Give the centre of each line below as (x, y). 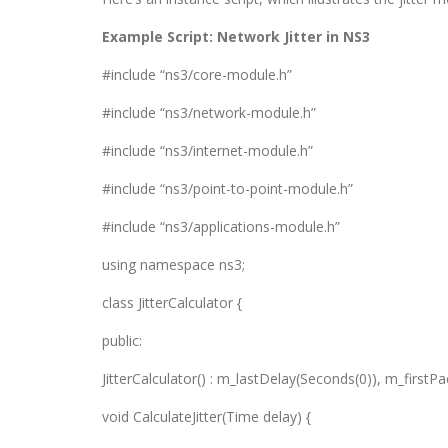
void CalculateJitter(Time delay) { (206, 416)
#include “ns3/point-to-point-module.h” (227, 188)
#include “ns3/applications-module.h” (221, 226)
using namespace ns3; (173, 264)
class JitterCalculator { (172, 302)
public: (122, 340)
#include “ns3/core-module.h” (197, 74)
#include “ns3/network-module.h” (209, 112)
